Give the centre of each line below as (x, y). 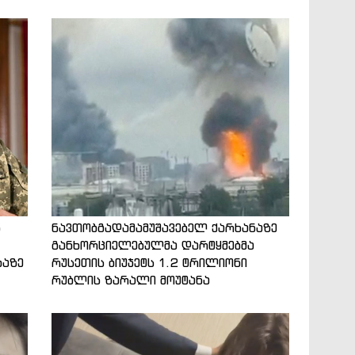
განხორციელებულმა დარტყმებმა (153, 245)
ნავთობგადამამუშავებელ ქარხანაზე (164, 227)
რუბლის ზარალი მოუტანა (130, 280)
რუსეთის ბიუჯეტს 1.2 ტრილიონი (149, 262)
